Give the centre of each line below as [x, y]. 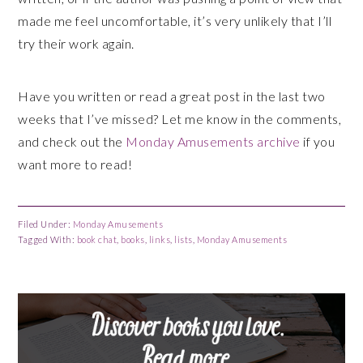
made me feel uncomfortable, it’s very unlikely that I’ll [175, 21]
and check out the [72, 141]
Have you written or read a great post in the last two [172, 96]
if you [318, 141]
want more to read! [75, 164]
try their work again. [76, 43]
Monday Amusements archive [213, 141]
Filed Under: [45, 224]
